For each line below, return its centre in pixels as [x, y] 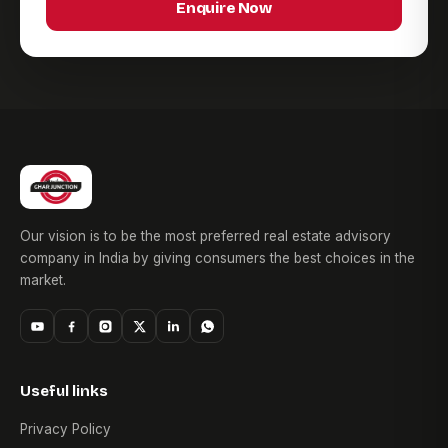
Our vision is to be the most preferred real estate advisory [205, 236]
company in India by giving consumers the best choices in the [217, 258]
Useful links [64, 391]
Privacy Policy [65, 429]
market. [43, 280]
